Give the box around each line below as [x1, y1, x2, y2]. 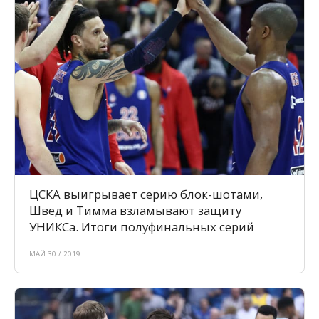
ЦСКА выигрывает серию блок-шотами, [29, 186, 263, 203]
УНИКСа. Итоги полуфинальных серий [29, 219, 254, 236]
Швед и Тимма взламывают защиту [29, 202, 241, 219]
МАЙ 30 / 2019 [29, 249, 80, 259]
